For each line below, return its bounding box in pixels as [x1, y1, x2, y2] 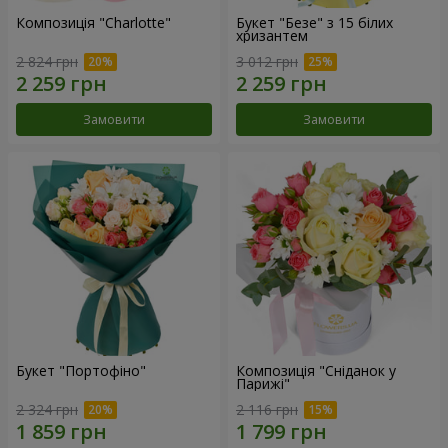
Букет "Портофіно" [16, 360, 146, 380]
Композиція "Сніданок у [236, 360, 396, 380]
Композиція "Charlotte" [16, 13, 171, 33]
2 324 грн [16, 399, 78, 419]
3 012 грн [236, 51, 298, 71]
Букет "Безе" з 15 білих [236, 13, 393, 33]
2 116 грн [236, 399, 298, 419]
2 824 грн [16, 51, 78, 71]
